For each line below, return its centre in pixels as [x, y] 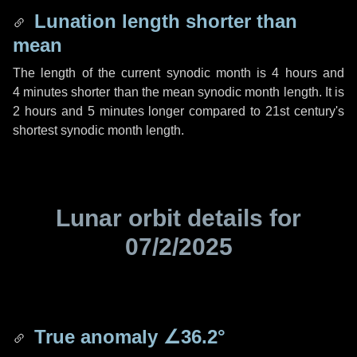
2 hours [35, 111]
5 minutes [116, 111]
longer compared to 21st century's [244, 111]
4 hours [294, 73]
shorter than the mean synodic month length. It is [206, 92]
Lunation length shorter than [163, 21]
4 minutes [41, 92]
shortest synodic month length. [98, 130]
